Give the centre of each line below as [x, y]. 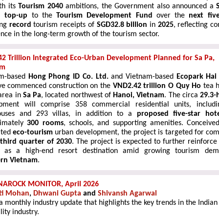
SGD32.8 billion [122, 25]
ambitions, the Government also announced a [140, 6]
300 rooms [45, 123]
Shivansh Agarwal [127, 194]
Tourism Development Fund [104, 16]
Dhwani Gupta [57, 194]
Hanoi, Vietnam [139, 95]
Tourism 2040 [41, 6]
